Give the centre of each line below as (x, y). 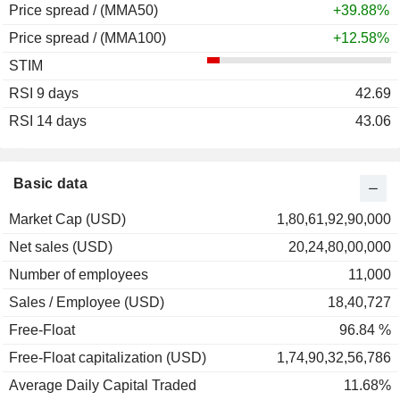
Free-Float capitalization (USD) (108, 358)
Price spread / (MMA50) (83, 11)
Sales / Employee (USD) (87, 303)
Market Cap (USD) (67, 220)
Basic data (50, 184)
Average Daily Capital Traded (103, 386)
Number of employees (79, 275)
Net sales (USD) (61, 247)
